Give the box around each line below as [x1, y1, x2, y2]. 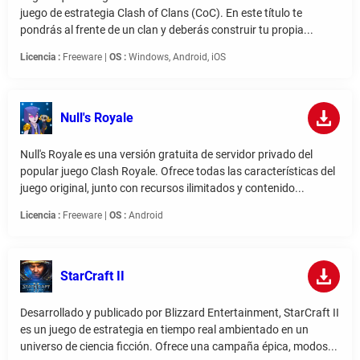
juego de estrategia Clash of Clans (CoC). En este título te [20, 6, 302, 20]
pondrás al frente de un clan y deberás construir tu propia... [20, 23, 313, 37]
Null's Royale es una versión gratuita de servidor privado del [20, 148, 313, 162]
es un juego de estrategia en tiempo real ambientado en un [20, 323, 309, 337]
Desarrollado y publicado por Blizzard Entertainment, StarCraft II [20, 306, 339, 320]
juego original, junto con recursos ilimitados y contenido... [20, 182, 305, 195]
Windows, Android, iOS [126, 51, 226, 63]
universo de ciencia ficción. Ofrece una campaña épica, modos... [20, 340, 337, 354]
